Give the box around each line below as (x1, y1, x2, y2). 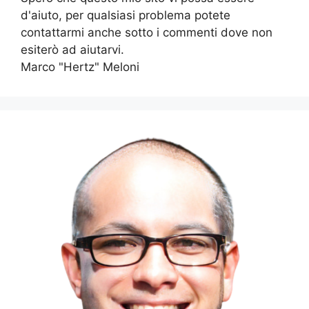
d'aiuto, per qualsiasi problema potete (21, 8, 230, 22)
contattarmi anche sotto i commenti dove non (21, 25, 272, 39)
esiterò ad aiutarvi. (21, 42, 124, 57)
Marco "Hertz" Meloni (21, 59, 139, 74)
